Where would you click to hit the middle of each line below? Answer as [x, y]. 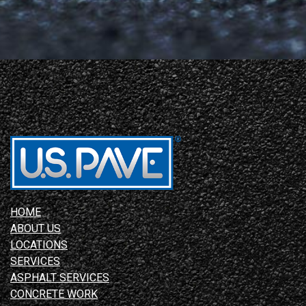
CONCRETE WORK [54, 294]
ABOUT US [36, 229]
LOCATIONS [39, 245]
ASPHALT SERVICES [60, 278]
